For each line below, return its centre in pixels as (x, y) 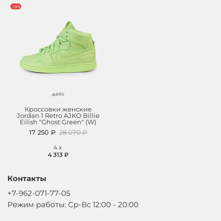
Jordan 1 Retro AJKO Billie (58, 116)
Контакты (27, 178)
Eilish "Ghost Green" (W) (58, 122)
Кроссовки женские (58, 110)
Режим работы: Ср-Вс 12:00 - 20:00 (73, 204)
